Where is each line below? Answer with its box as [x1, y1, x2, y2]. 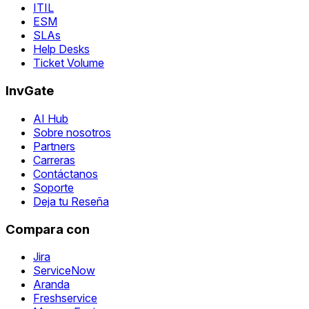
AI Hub [33, 111, 68, 126]
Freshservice [33, 291, 97, 306]
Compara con [6, 221, 90, 237]
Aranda [33, 277, 70, 292]
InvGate [6, 83, 54, 99]
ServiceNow [33, 263, 95, 278]
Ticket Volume [33, 56, 104, 70]
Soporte [33, 180, 74, 195]
